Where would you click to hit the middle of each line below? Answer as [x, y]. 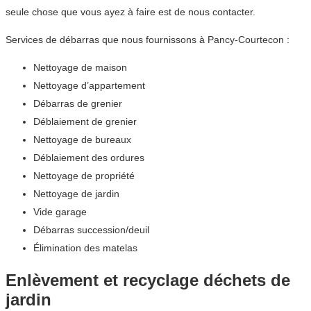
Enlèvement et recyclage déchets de [148, 280]
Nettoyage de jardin [76, 194]
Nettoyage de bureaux [82, 140]
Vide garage [60, 212]
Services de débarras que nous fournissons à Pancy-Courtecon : [148, 40]
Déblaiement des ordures [89, 158]
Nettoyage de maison [80, 68]
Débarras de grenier [78, 104]
